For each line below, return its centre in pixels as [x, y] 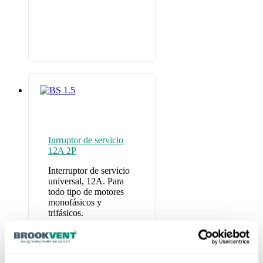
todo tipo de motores [86, 191]
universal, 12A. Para [86, 181]
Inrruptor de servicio [86, 140]
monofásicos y [75, 202]
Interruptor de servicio [89, 170]
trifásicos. [66, 213]
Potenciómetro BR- [84, 240]
